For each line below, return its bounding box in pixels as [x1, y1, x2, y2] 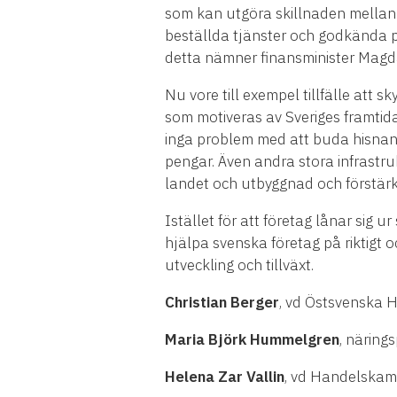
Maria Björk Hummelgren [165, 329, 339, 349]
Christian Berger [165, 292, 279, 312]
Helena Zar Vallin [165, 366, 284, 386]
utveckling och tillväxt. [165, 254, 317, 275]
